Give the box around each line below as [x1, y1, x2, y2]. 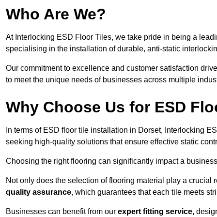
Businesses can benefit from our [6, 207, 118, 216]
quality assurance [6, 188, 71, 197]
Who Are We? [6, 5, 106, 23]
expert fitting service [118, 207, 192, 216]
